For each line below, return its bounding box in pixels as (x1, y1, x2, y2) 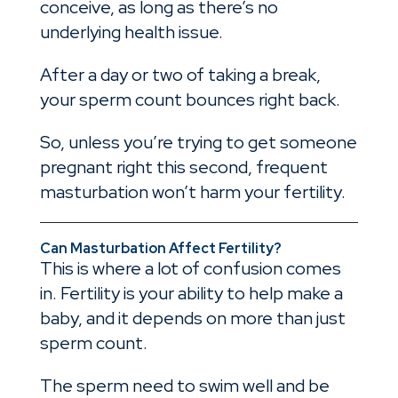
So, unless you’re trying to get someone (39, 131, 357, 155)
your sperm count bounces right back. (39, 88, 344, 112)
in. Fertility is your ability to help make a (39, 282, 343, 306)
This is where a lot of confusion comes (39, 257, 341, 281)
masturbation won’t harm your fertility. (39, 180, 346, 204)
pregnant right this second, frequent (39, 155, 328, 179)
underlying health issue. (39, 20, 227, 44)
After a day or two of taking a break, (39, 63, 321, 87)
